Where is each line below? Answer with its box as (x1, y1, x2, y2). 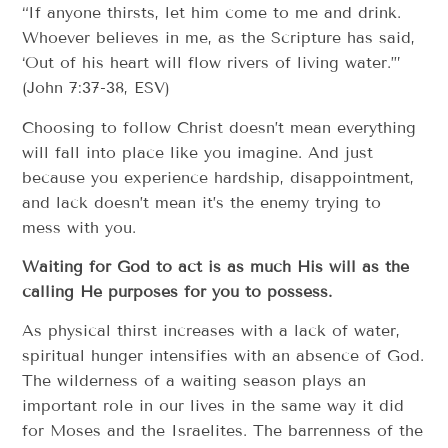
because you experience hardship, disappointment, (22, 167, 415, 187)
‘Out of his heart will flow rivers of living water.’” (22, 53, 401, 73)
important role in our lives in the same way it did (22, 396, 405, 416)
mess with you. (22, 217, 137, 237)
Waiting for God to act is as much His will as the (22, 256, 410, 276)
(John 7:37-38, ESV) (22, 78, 171, 98)
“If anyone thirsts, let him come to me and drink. (22, 3, 402, 23)
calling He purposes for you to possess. (22, 281, 333, 301)
